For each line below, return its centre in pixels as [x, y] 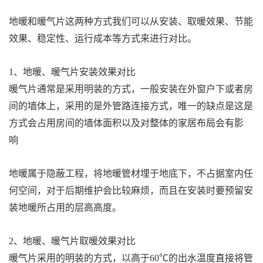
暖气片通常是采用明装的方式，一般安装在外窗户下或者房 [131, 89]
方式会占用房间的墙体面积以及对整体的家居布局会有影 [126, 123]
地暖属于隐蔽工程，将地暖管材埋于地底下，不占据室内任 [131, 174]
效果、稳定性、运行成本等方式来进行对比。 [104, 39]
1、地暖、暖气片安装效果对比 [73, 72]
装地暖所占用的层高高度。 [66, 208]
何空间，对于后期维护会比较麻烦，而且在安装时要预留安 [131, 191]
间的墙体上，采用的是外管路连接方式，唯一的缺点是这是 [131, 106]
